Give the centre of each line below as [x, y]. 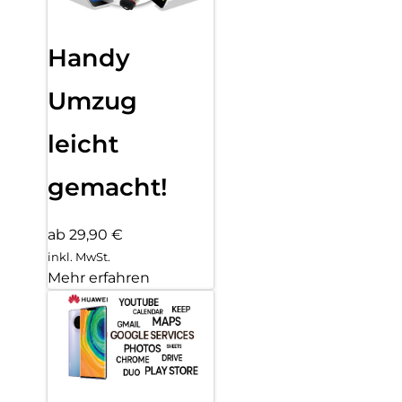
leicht [83, 144]
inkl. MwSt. [79, 256]
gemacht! [108, 188]
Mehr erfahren [99, 277]
